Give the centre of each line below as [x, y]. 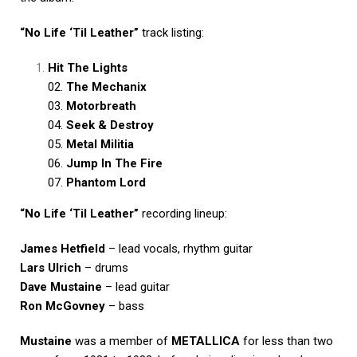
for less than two [286, 341]
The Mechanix [106, 86]
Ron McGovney [63, 306]
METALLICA [206, 341]
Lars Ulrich [51, 267]
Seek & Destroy [110, 125]
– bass [125, 306]
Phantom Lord [106, 182]
